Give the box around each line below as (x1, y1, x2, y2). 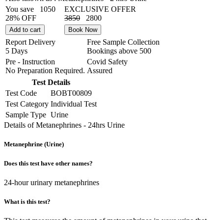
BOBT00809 (51, 89, 92, 98)
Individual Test (51, 100, 97, 109)
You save (5, 5, 38, 14)
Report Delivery (5, 38, 55, 47)
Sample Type (5, 110, 46, 119)
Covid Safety (87, 57, 128, 66)
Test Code (5, 89, 37, 98)
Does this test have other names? (4, 159, 93, 167)
